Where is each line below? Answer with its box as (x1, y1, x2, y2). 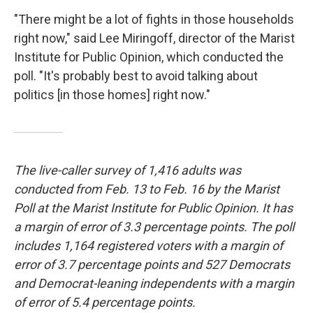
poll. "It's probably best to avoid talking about (14, 68, 258, 83)
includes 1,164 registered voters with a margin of (14, 238, 283, 253)
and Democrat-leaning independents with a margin (14, 276, 294, 291)
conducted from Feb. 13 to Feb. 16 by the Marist (14, 182, 279, 196)
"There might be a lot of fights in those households (14, 12, 294, 27)
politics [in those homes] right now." (14, 87, 210, 102)
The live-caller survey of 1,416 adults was (14, 163, 241, 177)
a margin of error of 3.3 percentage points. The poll (14, 219, 294, 234)
